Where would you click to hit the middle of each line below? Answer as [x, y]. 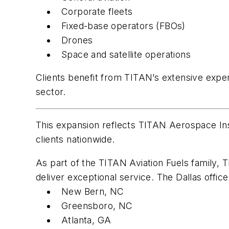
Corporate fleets [97, 11]
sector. [51, 92]
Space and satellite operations [126, 54]
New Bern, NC [93, 191]
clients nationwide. [75, 140]
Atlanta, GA [86, 220]
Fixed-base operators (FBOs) [123, 26]
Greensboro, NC [97, 205]
